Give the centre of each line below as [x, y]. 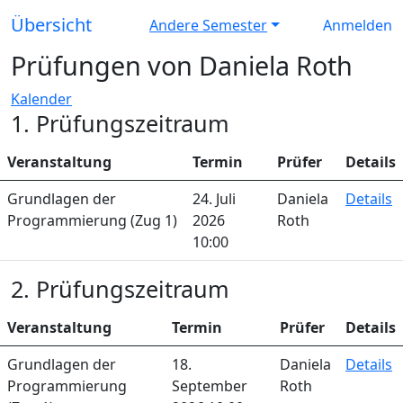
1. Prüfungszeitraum [120, 123]
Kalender [41, 99]
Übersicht [51, 25]
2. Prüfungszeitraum [120, 289]
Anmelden [357, 25]
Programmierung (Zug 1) [92, 220]
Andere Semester [209, 25]
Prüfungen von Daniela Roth [182, 65]
